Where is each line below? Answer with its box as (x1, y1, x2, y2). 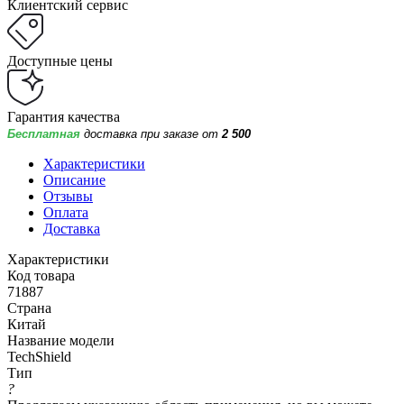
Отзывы (43, 188, 93, 204)
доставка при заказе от (84, 126, 222, 141)
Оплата (43, 204, 88, 220)
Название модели (7, 332, 115, 348)
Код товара (7, 267, 75, 283)
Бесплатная (7, 126, 80, 141)
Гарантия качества (7, 108, 120, 124)
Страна (7, 299, 51, 316)
